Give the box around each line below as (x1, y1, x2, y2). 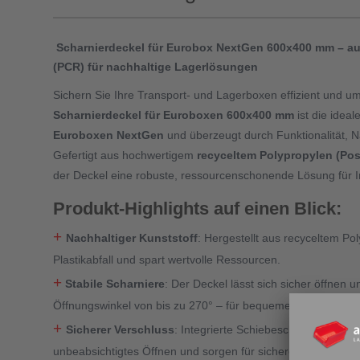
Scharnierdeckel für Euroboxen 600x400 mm (53, 108, 294, 121)
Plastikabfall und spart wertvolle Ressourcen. (53, 253, 280, 267)
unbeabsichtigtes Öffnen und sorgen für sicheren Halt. (53, 345, 328, 358)
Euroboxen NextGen (53, 128, 164, 141)
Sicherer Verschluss (66, 323, 174, 337)
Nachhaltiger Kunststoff (66, 231, 198, 245)
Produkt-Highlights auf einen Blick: (53, 198, 342, 219)
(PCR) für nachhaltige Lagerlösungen (53, 60, 258, 73)
